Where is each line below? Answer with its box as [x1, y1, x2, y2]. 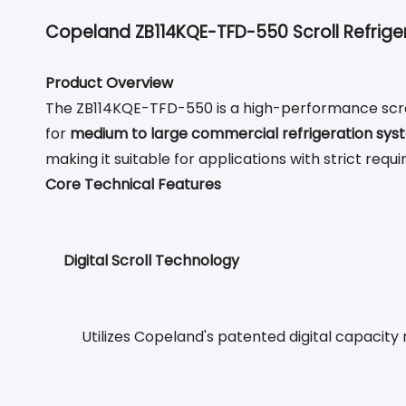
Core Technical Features [45, 174, 221, 195]
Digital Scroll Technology [63, 250, 239, 271]
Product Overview [45, 72, 173, 93]
